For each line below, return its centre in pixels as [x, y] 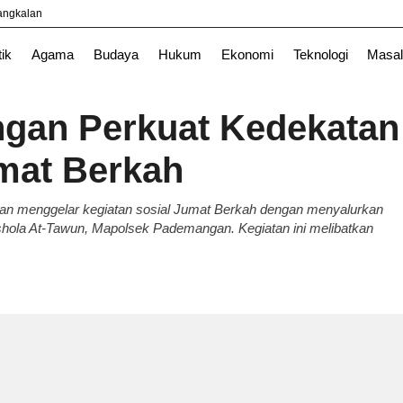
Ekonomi [247, 55]
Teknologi [320, 55]
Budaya [116, 55]
